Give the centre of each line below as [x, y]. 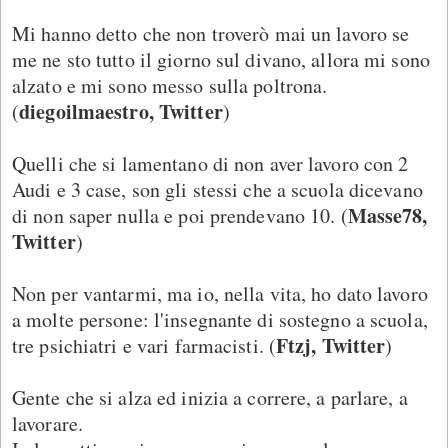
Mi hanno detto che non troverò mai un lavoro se [211, 33]
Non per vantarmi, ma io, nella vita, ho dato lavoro [220, 293]
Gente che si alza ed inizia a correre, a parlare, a [210, 397]
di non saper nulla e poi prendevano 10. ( [180, 215]
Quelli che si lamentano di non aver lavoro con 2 [210, 163]
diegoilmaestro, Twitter [121, 111]
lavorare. [48, 423]
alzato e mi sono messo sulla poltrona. [170, 85]
